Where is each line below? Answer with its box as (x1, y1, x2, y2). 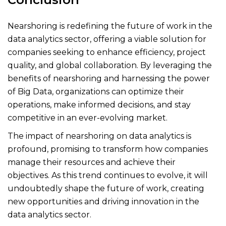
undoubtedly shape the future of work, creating (8, 184, 204, 193)
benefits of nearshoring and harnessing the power (8, 74, 210, 83)
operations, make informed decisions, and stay (8, 100, 191, 109)
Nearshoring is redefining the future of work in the (8, 21, 212, 31)
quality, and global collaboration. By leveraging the (8, 61, 212, 70)
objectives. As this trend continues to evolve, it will (8, 171, 208, 180)
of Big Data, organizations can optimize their (8, 87, 184, 96)
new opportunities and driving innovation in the (8, 197, 199, 206)
